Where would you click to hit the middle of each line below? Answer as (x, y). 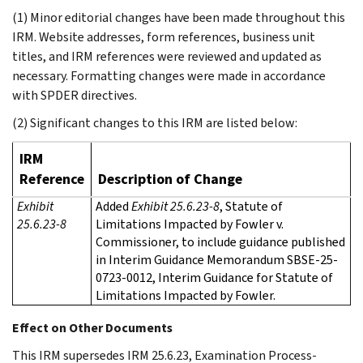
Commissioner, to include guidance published (220, 241)
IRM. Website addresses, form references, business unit (164, 36)
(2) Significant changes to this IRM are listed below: (155, 122)
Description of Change (170, 179)
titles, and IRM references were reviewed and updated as (167, 56)
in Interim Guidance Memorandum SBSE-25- (217, 259)
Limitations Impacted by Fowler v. (190, 224)
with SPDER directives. (75, 95)
